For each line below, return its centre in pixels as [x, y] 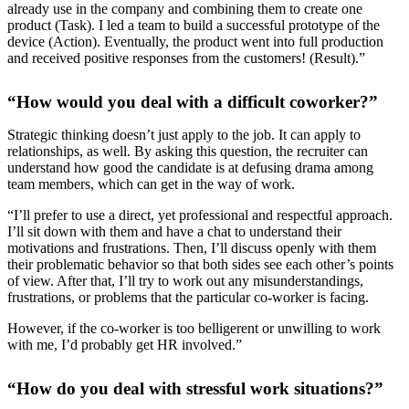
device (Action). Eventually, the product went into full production [195, 41]
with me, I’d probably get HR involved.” [125, 344]
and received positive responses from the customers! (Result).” [186, 58]
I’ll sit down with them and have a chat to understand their [174, 231]
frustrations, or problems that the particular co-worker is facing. [188, 297]
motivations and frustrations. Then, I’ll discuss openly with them [192, 247]
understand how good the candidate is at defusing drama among [190, 167]
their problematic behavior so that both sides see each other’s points [200, 264]
